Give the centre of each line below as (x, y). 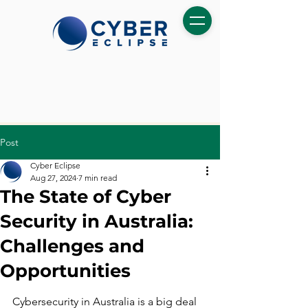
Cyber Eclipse (55, 165)
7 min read (98, 178)
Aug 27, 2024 (53, 178)
